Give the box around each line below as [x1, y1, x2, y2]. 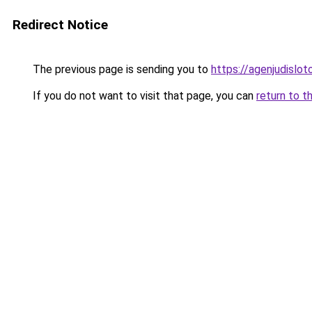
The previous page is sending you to [30, 63, 211, 76]
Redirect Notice [13, 17, 108, 33]
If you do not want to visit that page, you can [30, 89, 256, 102]
